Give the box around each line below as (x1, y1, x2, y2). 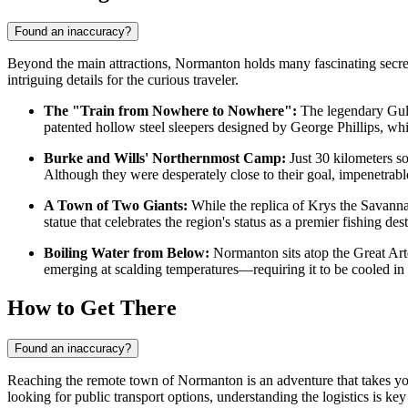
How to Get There (7, 295, 177, 320)
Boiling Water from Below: (44, 244, 209, 260)
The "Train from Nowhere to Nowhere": (44, 102, 297, 118)
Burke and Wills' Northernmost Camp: (44, 149, 286, 166)
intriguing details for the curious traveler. (7, 71, 239, 87)
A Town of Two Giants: (44, 197, 188, 213)
